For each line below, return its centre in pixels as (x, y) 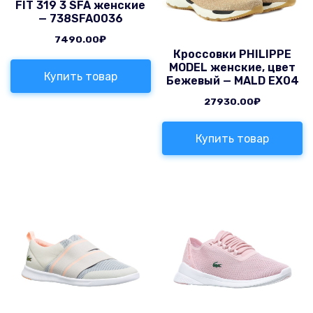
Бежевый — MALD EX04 (232, 81)
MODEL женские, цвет (233, 68)
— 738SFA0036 (80, 19)
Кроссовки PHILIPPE (233, 54)
